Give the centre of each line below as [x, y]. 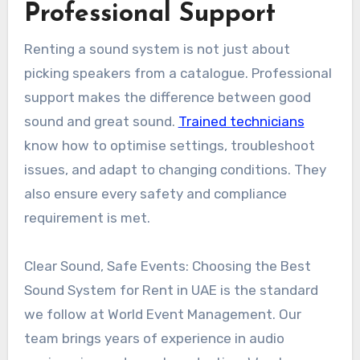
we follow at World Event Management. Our [162, 314]
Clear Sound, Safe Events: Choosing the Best [167, 266]
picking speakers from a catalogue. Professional [178, 73]
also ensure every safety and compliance [155, 193]
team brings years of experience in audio [154, 338]
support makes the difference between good [167, 97]
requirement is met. [87, 217]
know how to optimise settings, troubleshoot [169, 145]
